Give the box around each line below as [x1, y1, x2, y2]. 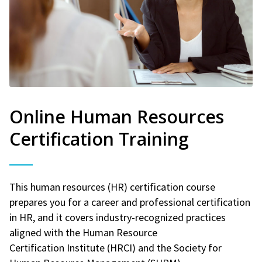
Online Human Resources [9, 104, 224, 129]
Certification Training [9, 126, 189, 151]
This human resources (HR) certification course [9, 180, 215, 194]
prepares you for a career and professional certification [9, 195, 250, 209]
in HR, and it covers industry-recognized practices [9, 210, 226, 224]
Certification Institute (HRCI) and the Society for [9, 240, 222, 254]
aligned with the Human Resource [9, 225, 157, 239]
